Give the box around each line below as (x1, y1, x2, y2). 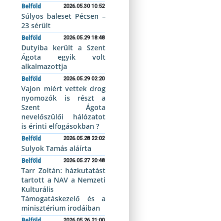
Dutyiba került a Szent (21, 43, 106, 52)
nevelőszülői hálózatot (21, 112, 106, 121)
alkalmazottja (21, 62, 68, 71)
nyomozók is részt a (21, 93, 106, 103)
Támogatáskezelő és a (21, 194, 106, 203)
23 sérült (21, 21, 51, 30)
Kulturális (21, 184, 54, 194)
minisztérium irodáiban (21, 203, 101, 213)
